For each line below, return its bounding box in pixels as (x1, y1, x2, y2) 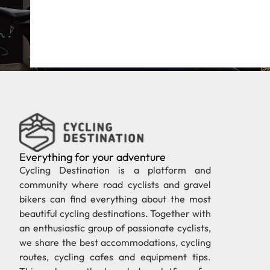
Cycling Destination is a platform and (19, 164, 212, 177)
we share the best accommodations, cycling (19, 236, 212, 249)
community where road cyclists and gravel (19, 178, 212, 191)
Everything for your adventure (19, 150, 166, 165)
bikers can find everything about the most (19, 193, 212, 206)
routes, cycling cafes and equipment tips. (19, 251, 212, 263)
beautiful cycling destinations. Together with (19, 207, 212, 220)
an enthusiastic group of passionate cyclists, (19, 222, 212, 234)
